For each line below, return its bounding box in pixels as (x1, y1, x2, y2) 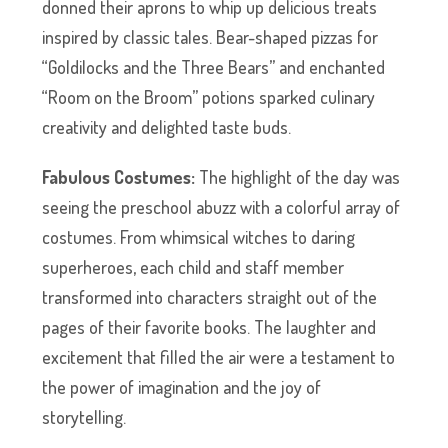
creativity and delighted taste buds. (42, 116, 292, 139)
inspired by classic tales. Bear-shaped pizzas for (42, 26, 379, 49)
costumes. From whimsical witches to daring (42, 226, 356, 249)
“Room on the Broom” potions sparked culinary (42, 86, 376, 109)
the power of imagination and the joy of (42, 376, 322, 399)
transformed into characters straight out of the (42, 286, 378, 309)
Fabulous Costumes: (42, 166, 196, 189)
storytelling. (42, 406, 127, 429)
